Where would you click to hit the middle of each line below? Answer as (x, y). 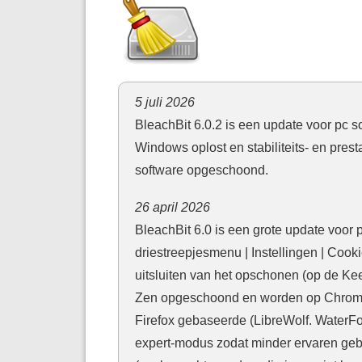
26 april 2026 (172, 206)
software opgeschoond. (201, 169)
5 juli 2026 (164, 101)
